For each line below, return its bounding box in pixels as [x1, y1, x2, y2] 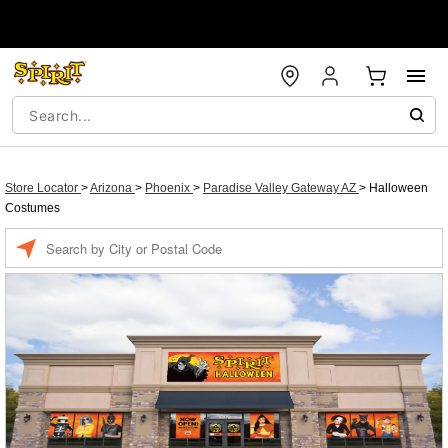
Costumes [5, 201, 60, 215]
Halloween [369, 181, 428, 195]
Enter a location [45, 231, 130, 245]
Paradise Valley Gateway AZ [203, 181, 359, 195]
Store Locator [5, 181, 81, 195]
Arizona [90, 181, 135, 195]
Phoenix [145, 181, 193, 195]
